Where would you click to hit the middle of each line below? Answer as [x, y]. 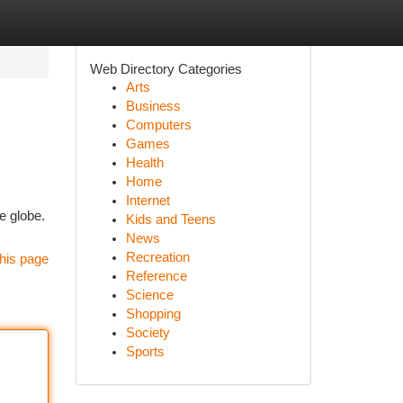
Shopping [153, 314]
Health [144, 163]
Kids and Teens [170, 219]
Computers [158, 125]
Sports [145, 352]
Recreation [157, 257]
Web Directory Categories [166, 69]
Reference [156, 276]
